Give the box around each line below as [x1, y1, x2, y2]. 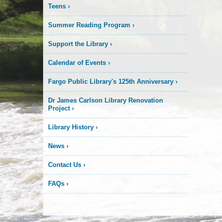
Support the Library [48, 40, 108, 48]
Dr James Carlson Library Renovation [48, 97, 163, 104]
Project [48, 105, 70, 112]
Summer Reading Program [48, 21, 130, 29]
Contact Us [48, 161, 81, 168]
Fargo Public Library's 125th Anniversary [48, 78, 173, 85]
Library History [48, 123, 94, 131]
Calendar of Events [48, 59, 106, 66]
